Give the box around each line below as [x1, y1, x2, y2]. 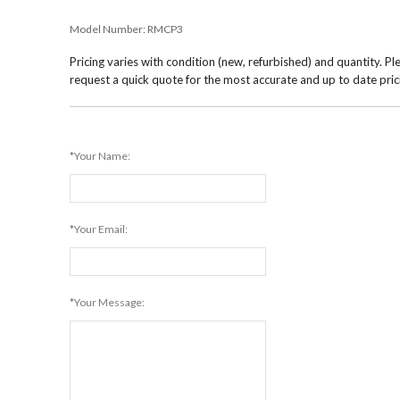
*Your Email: [70, 222, 129, 236]
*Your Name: [70, 149, 131, 162]
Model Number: [70, 22, 148, 36]
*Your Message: [70, 296, 146, 309]
